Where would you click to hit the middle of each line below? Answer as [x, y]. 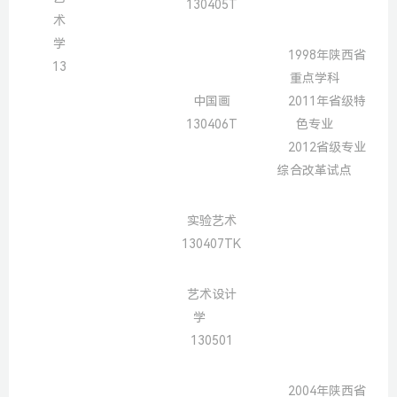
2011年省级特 [327, 101]
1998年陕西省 [327, 54]
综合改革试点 [315, 170]
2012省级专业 [327, 147]
